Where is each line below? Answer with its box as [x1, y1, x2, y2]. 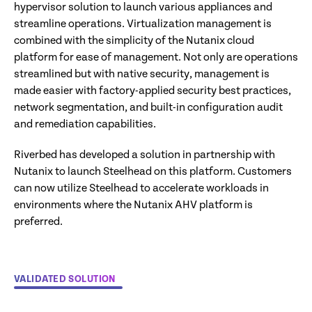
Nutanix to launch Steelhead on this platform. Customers [14, 165, 292, 179]
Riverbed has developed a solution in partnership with [14, 148, 275, 162]
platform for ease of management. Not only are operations [14, 51, 298, 65]
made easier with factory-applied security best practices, [14, 84, 291, 98]
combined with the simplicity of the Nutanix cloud [14, 34, 254, 48]
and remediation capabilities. [14, 118, 156, 132]
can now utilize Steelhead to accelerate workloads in [14, 182, 269, 196]
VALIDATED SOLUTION [14, 274, 116, 286]
